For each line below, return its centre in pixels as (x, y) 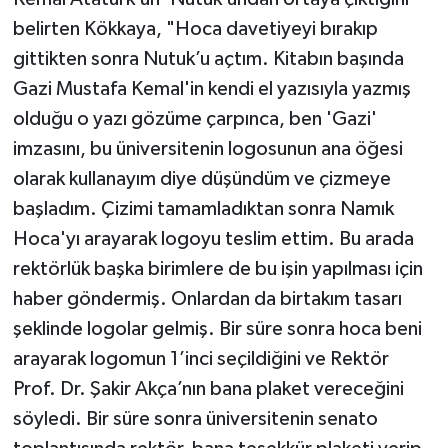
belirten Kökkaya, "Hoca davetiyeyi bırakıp (195, 28)
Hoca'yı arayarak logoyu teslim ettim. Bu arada (213, 238)
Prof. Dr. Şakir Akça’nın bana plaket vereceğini (208, 388)
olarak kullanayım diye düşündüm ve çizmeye (201, 178)
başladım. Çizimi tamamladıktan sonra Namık (203, 208)
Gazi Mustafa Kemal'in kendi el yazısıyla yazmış (211, 88)
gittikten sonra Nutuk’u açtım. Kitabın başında (208, 58)
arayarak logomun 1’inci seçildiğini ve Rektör (200, 358)
